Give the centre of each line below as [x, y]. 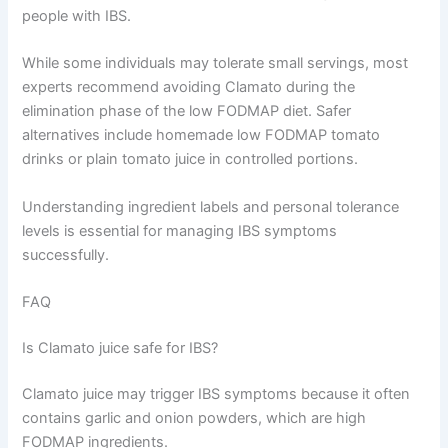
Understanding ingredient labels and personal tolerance [211, 206]
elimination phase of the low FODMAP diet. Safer [187, 111]
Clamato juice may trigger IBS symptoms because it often [216, 393]
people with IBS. [77, 15]
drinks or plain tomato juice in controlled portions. [190, 159]
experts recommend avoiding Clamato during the [189, 87]
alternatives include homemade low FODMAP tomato [201, 135]
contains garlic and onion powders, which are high [194, 417]
